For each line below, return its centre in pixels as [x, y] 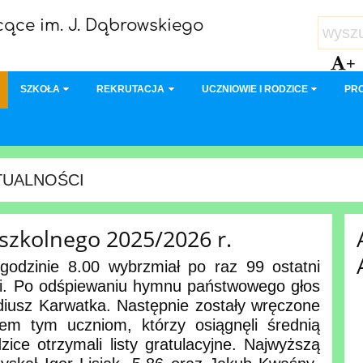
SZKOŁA [40, 89]
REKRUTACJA [131, 89]
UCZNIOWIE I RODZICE [254, 89]
